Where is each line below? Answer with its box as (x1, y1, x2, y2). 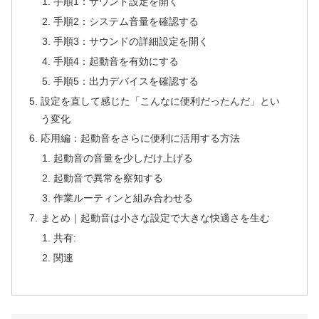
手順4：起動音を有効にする (53, 55, 179, 67)
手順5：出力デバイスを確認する (53, 75, 199, 87)
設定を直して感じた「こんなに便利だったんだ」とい (41, 95, 281, 107)
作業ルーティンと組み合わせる (53, 192, 193, 204)
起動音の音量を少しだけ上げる (53, 152, 193, 164)
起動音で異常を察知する (53, 172, 163, 184)
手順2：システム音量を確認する (53, 16, 199, 28)
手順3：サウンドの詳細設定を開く (53, 35, 209, 47)
